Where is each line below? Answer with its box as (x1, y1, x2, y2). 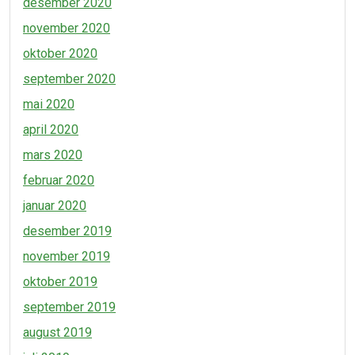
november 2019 (23, 249, 110, 264)
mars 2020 (23, 147, 82, 162)
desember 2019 (23, 223, 112, 239)
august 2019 (23, 325, 92, 340)
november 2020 (23, 21, 110, 36)
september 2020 (23, 71, 116, 86)
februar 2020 (23, 173, 94, 188)
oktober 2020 (23, 46, 97, 61)
